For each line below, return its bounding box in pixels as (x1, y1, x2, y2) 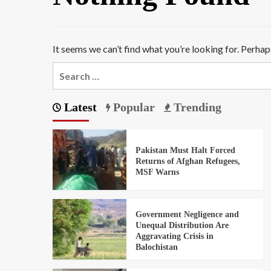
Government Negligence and (135, 209, 239, 219)
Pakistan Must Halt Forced (135, 145, 235, 155)
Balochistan (135, 242, 178, 252)
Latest (61, 100, 97, 114)
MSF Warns (135, 167, 179, 177)
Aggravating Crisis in (135, 231, 214, 241)
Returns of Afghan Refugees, (135, 156, 240, 166)
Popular (110, 100, 155, 114)
